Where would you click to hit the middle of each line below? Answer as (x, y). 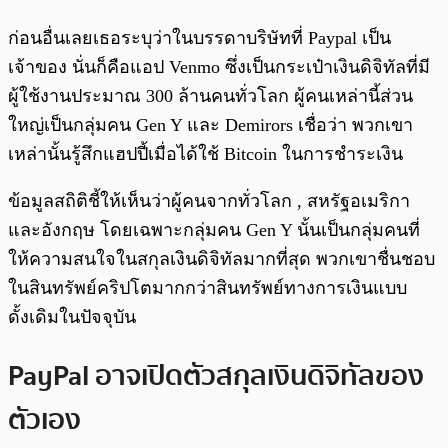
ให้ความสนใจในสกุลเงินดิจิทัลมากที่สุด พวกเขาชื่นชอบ (221, 258)
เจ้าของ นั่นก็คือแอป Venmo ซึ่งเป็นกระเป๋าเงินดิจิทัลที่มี (219, 66)
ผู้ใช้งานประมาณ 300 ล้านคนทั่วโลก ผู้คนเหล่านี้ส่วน (210, 95)
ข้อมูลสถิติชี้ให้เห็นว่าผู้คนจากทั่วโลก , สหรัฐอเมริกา (209, 200)
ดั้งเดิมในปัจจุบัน (72, 316)
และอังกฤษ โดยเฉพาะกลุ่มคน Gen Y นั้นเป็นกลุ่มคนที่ (214, 229)
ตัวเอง (44, 420)
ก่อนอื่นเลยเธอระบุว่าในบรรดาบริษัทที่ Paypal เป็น (199, 37)
